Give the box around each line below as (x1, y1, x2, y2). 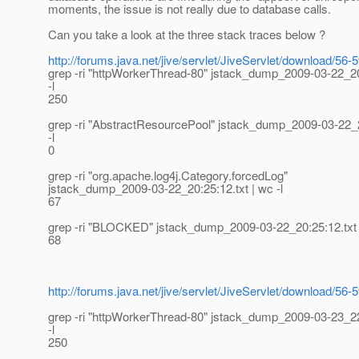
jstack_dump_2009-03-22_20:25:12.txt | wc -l (48, 179, 283, 197)
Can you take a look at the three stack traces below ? (48, 26, 325, 43)
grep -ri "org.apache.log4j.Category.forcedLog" (48, 167, 288, 184)
